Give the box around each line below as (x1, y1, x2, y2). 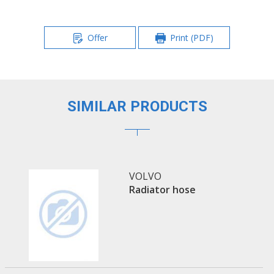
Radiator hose (128, 183, 196, 197)
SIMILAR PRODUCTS (67, 98, 207, 116)
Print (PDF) (169, 31, 213, 43)
